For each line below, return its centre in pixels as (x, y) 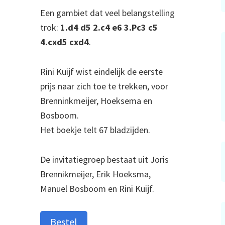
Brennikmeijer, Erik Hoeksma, (95, 174)
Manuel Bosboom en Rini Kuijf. (97, 189)
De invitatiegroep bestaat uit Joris (104, 160)
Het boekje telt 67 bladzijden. (95, 130)
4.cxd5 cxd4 (65, 42)
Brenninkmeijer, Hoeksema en (96, 101)
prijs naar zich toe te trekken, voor (104, 86)
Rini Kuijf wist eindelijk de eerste (101, 72)
